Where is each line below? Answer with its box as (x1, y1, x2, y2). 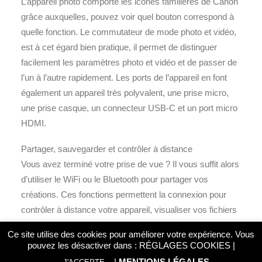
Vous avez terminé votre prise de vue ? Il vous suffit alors (21, 159, 239, 169)
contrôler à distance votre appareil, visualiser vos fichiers (21, 205, 237, 215)
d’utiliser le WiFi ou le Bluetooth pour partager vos (21, 174, 208, 184)
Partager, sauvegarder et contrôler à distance (21, 144, 192, 154)
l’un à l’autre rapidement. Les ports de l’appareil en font (21, 73, 227, 82)
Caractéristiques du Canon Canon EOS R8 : (21, 246, 199, 256)
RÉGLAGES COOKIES (139, 240, 230, 250)
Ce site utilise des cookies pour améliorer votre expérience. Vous (8, 229, 254, 240)
